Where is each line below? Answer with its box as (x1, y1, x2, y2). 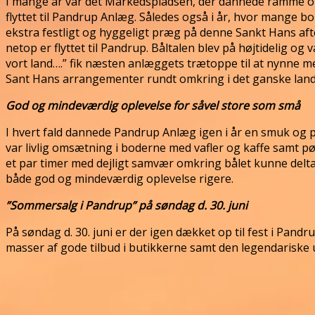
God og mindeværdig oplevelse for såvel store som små (6, 97, 300, 113)
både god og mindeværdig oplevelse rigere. (6, 170, 233, 186)
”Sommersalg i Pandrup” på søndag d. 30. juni (6, 197, 247, 213)
